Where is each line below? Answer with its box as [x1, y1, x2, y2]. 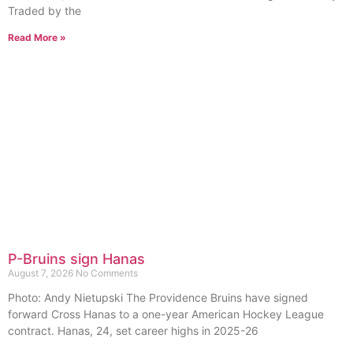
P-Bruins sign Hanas [8, 251, 145, 268]
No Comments [76, 267, 138, 280]
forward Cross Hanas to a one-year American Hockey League [8, 307, 324, 321]
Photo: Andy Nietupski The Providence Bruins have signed [8, 291, 308, 305]
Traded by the [8, 3, 81, 17]
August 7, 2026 [8, 267, 76, 280]
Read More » [8, 31, 66, 43]
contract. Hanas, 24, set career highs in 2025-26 [8, 324, 258, 338]
